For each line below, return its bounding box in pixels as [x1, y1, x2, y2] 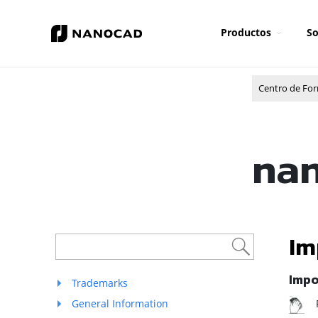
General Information [72, 297, 168, 310]
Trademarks [72, 276, 128, 290]
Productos [220, 26, 271, 39]
